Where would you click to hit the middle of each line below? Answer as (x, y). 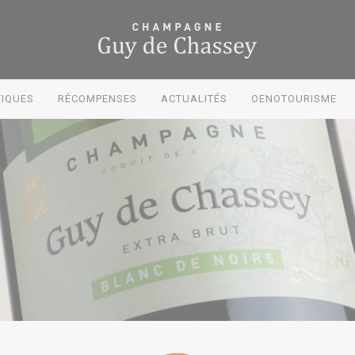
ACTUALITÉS (194, 99)
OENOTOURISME (294, 99)
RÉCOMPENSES (97, 99)
